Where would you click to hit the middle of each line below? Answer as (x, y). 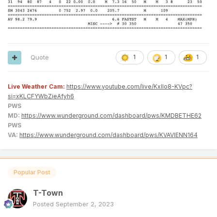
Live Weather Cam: (37, 87)
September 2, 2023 (85, 204)
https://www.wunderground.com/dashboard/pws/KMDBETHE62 (111, 116)
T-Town (48, 193)
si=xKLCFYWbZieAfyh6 (41, 96)
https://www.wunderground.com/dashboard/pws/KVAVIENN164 (108, 135)
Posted (44, 204)
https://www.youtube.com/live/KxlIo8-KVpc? (129, 87)
